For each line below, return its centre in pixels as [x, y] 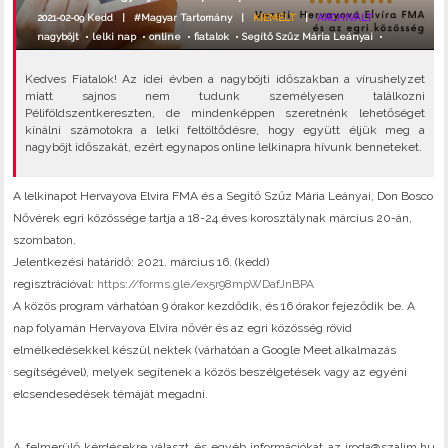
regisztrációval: [55, 284]
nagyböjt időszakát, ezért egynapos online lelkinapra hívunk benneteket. [224, 147]
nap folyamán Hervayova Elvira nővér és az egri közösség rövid [183, 328]
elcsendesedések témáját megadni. [111, 394]
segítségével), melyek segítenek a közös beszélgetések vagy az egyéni [210, 372]
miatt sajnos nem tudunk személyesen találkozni [225, 96]
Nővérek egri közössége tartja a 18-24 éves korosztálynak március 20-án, [213, 218]
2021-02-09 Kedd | [86, 17]
